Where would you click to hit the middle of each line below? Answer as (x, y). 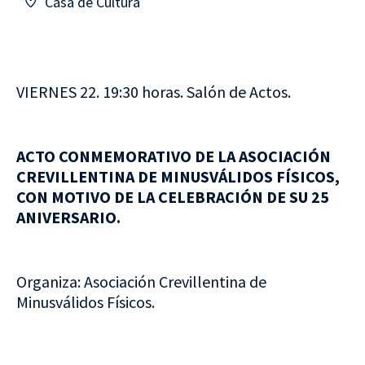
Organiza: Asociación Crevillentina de (141, 281)
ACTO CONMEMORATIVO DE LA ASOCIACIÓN (174, 156)
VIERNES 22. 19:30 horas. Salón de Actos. (154, 92)
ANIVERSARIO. (68, 218)
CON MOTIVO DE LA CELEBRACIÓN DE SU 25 (173, 197)
